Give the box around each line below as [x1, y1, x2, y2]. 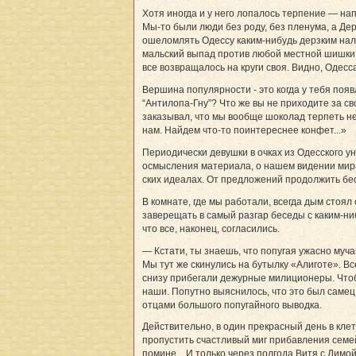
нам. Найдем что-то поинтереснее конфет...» [142, 124, 346, 136]
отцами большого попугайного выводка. [142, 299, 322, 311]
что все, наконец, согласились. [142, 222, 280, 234]
